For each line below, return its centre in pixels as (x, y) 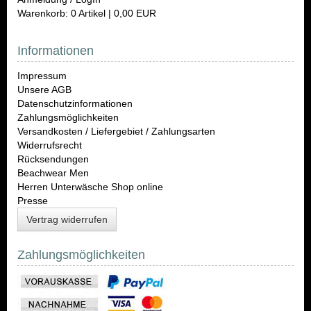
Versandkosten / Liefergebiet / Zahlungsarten (116, 131)
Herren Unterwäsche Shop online (90, 187)
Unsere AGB (44, 90)
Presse (33, 201)
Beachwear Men (53, 173)
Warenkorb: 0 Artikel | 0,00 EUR (87, 13)
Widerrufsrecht (50, 145)
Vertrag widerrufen (67, 219)
